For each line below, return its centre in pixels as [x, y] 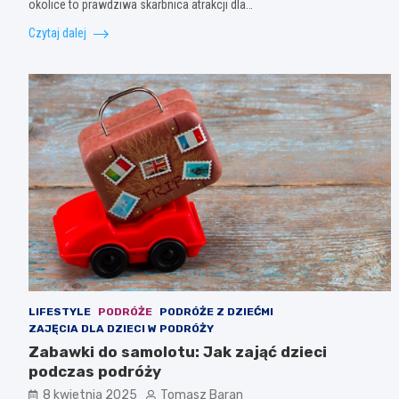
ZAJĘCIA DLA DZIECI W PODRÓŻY [121, 328]
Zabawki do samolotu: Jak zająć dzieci [178, 351]
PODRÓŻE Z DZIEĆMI [216, 311]
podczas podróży [95, 371]
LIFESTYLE [60, 311]
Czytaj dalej [59, 33]
